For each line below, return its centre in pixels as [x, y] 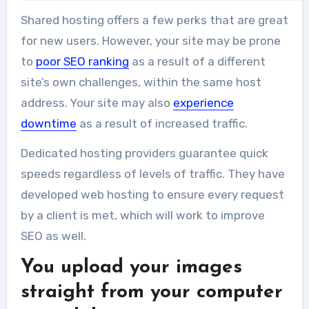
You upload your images [131, 267]
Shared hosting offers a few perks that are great [154, 20]
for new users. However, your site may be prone [150, 40]
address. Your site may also [97, 102]
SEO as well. [53, 236]
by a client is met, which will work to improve [142, 215]
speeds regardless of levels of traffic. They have [152, 173]
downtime [48, 123]
